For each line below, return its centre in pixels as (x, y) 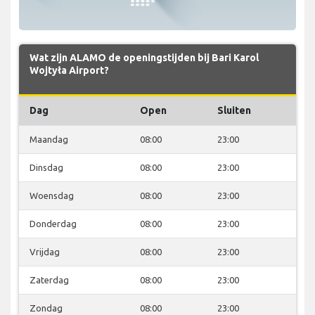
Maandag (49, 139)
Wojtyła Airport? (69, 70)
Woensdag (52, 195)
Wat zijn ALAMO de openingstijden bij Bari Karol (144, 57)
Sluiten (234, 110)
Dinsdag (46, 167)
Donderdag (53, 223)
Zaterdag (49, 279)
